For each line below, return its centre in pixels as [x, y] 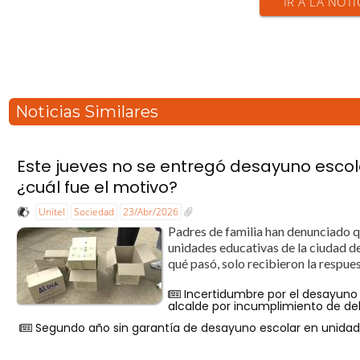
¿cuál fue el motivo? [98, 187]
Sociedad [94, 211]
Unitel [52, 211]
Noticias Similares [87, 112]
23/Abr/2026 [151, 211]
